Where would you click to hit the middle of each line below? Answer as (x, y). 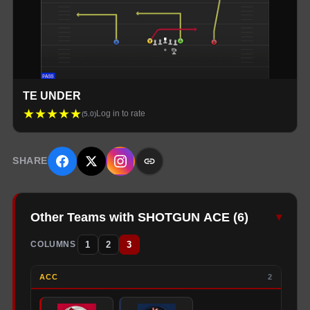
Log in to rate (121, 114)
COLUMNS (53, 245)
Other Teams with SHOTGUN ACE (130, 217)
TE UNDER (52, 95)
